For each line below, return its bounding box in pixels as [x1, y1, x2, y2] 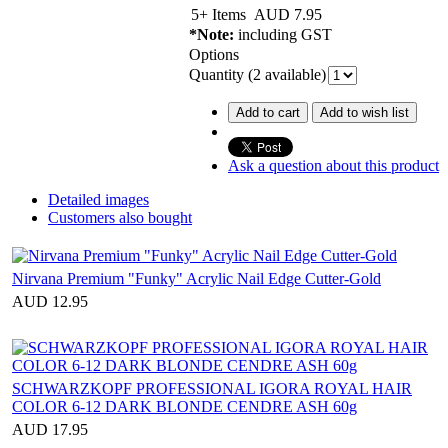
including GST [234, 25, 332, 43]
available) [261, 65, 326, 83]
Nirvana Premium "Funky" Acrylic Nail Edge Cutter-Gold [12, 269, 381, 287]
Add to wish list [320, 104, 409, 120]
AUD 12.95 [12, 292, 88, 310]
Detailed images [48, 190, 149, 208]
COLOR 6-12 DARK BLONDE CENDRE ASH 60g [12, 397, 357, 415]
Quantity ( [189, 65, 253, 83]
